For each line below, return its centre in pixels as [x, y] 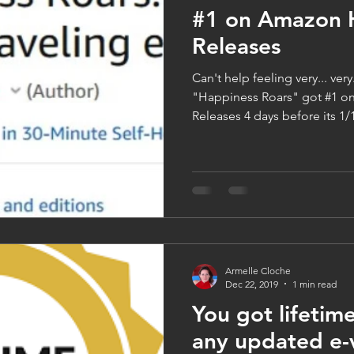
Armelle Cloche [258, 270]
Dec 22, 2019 [252, 284]
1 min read [314, 284]
